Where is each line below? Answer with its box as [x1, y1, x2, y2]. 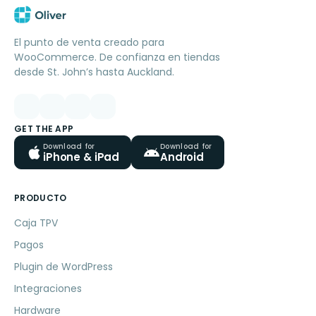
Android [160, 149, 205, 164]
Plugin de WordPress [14, 260, 113, 274]
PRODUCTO [14, 192, 67, 205]
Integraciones [14, 281, 82, 296]
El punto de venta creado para [14, 35, 164, 50]
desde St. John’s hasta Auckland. [14, 65, 174, 80]
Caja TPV [14, 216, 58, 231]
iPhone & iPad [43, 149, 120, 164]
